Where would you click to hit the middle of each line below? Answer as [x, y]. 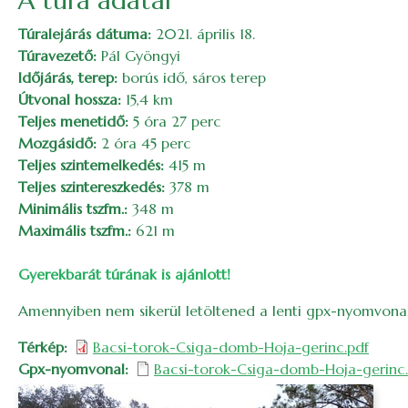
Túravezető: [57, 56]
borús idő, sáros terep [192, 77]
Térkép [41, 347]
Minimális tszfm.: [73, 209]
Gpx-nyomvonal [71, 369]
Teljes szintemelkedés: [91, 165]
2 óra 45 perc [144, 143]
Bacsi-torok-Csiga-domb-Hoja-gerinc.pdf [231, 347]
